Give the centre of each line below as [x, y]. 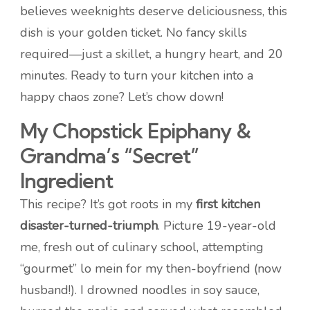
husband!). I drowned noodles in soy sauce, [140, 290]
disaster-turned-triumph [89, 226]
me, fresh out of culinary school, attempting [142, 247]
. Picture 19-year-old [217, 226]
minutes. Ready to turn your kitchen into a [137, 75]
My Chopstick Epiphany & [135, 131]
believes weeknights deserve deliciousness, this [154, 11]
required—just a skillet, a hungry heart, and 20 [152, 54]
